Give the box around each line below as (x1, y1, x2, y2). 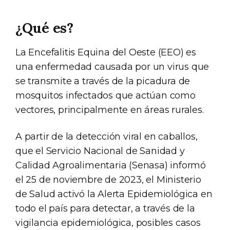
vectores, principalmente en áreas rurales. (15, 104, 204, 116)
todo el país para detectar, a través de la (15, 202, 195, 214)
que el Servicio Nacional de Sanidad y (15, 145, 185, 157)
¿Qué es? (15, 19, 73, 36)
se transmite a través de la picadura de (15, 75, 190, 87)
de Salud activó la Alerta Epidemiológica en (15, 188, 213, 200)
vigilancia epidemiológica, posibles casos (15, 217, 201, 228)
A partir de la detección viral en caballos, (15, 130, 198, 142)
